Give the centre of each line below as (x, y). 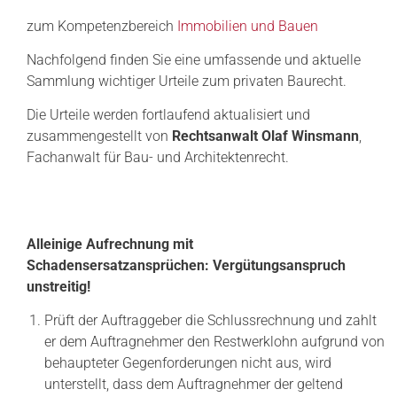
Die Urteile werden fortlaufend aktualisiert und (168, 114)
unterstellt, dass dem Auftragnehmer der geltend (194, 384)
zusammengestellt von (99, 136)
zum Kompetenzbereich (102, 26)
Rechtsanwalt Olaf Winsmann (265, 136)
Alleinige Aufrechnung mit (110, 244)
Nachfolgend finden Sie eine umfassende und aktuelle (194, 59)
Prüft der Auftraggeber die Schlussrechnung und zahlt (210, 320)
